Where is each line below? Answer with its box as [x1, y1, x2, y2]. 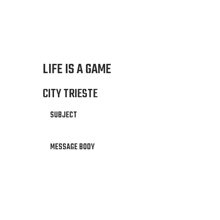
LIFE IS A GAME [43, 59, 111, 80]
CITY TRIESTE [43, 85, 98, 103]
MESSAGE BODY [50, 141, 95, 154]
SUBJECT [50, 109, 77, 122]
